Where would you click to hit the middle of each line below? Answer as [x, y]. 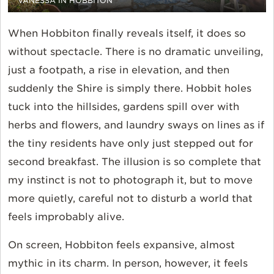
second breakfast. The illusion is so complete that [135, 162]
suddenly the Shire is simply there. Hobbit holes [130, 89]
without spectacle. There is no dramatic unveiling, [135, 52]
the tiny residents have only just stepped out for [131, 144]
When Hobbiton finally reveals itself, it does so [127, 34]
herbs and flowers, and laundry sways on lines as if [136, 125]
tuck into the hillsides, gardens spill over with [124, 107]
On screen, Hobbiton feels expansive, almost [121, 245]
